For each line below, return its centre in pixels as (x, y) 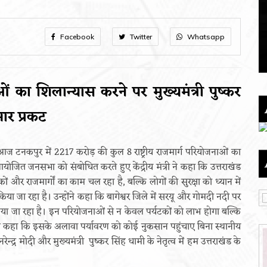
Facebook (76, 36)
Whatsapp (205, 36)
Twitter (140, 36)
